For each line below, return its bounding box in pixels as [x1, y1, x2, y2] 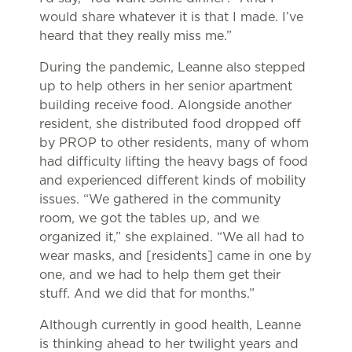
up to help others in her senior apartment [39, 79, 292, 94]
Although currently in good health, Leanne [39, 317, 301, 333]
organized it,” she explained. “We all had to [39, 229, 304, 245]
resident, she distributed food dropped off [39, 116, 301, 132]
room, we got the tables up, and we [39, 211, 259, 226]
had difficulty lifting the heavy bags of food [39, 154, 308, 170]
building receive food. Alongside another [39, 97, 291, 113]
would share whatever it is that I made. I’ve [39, 9, 303, 25]
